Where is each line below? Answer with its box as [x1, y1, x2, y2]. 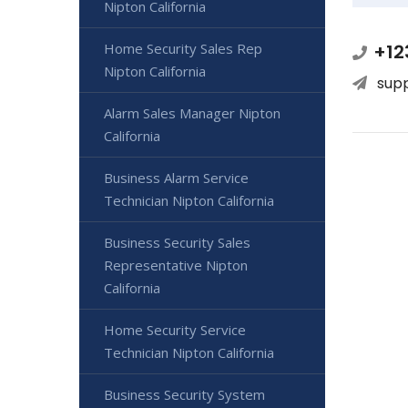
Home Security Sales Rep [104, 39, 262, 57]
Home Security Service [104, 321, 246, 339]
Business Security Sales [104, 233, 250, 251]
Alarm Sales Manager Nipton [104, 104, 280, 122]
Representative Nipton [104, 256, 248, 274]
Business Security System [104, 385, 265, 403]
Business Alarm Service [104, 168, 249, 187]
